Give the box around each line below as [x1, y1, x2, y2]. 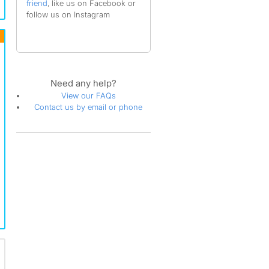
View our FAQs [61, 91, 116, 100]
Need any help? [50, 77, 117, 89]
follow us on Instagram [26, 10, 110, 19]
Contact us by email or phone [34, 102, 143, 112]
